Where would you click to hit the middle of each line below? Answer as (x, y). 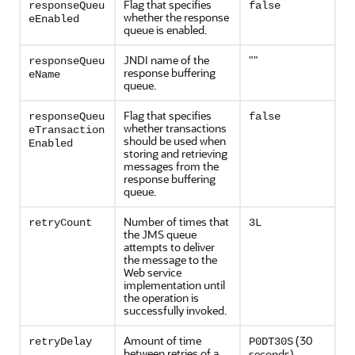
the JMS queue (160, 234)
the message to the (170, 260)
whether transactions (175, 128)
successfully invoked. (175, 310)
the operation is (161, 298)
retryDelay (60, 342)
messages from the (171, 166)
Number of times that (176, 221)
